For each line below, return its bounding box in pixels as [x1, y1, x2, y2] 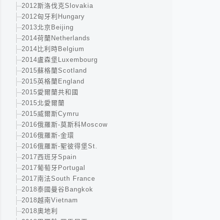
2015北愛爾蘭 [22, 99, 65, 107]
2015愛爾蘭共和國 [22, 88, 79, 96]
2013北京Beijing [22, 24, 74, 31]
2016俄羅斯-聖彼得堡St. [22, 142, 98, 150]
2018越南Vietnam [22, 196, 78, 204]
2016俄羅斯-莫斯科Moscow [22, 121, 108, 128]
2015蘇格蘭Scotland [22, 67, 87, 74]
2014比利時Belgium [22, 45, 84, 53]
